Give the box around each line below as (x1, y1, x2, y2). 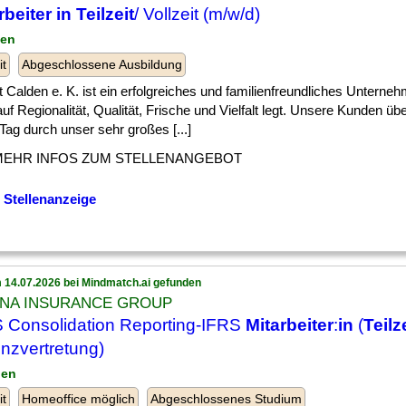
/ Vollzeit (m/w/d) (134, 5, 260, 24)
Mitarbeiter (246, 315, 333, 334)
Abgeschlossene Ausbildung (22, 57, 182, 72)
